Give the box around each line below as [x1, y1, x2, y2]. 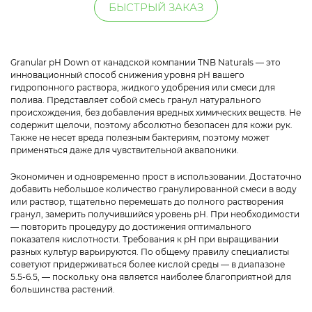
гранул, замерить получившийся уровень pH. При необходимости [10, 209, 299, 220]
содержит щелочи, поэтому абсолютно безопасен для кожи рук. [10, 120, 292, 131]
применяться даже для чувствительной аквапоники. [10, 145, 239, 156]
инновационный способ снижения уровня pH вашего [10, 70, 244, 81]
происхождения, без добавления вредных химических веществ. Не [10, 107, 301, 118]
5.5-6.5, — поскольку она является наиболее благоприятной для [10, 272, 291, 283]
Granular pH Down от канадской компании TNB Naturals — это [10, 57, 281, 68]
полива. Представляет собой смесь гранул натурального [10, 95, 261, 106]
